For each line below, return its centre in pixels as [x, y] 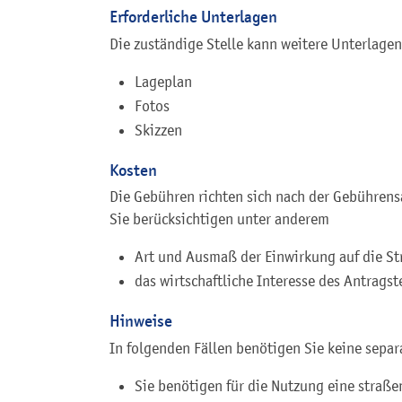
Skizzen [158, 130]
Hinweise [141, 321]
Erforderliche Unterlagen [193, 16]
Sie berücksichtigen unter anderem [219, 219]
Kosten [133, 170]
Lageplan [163, 81]
